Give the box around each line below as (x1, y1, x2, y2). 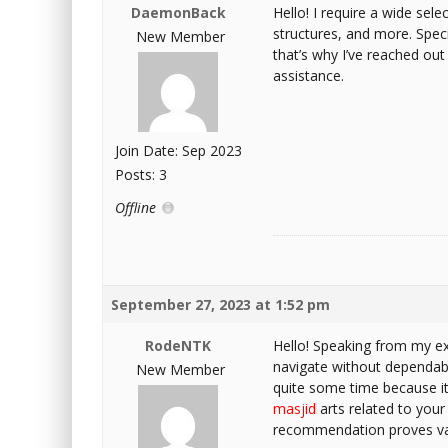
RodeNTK (145, 336, 211, 355)
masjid (273, 399, 316, 418)
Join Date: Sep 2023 (115, 141, 242, 160)
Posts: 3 (115, 165, 167, 184)
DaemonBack (130, 3, 226, 22)
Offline (115, 198, 160, 217)
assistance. (273, 66, 344, 85)
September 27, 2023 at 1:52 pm (111, 295, 330, 314)
